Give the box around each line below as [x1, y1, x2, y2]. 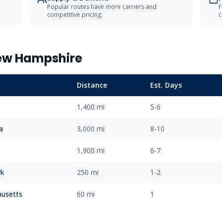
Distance [77, 80, 107, 90]
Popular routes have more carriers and [47, 2, 157, 11]
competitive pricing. [47, 10, 103, 19]
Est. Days [150, 80, 182, 90]
